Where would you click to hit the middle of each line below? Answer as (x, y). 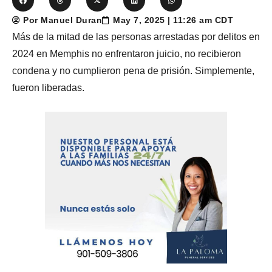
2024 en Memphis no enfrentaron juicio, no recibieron (127, 54)
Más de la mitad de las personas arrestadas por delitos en (136, 37)
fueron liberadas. (48, 88)
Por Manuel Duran (63, 20)
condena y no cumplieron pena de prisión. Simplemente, (133, 71)
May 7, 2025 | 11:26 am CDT (173, 20)
